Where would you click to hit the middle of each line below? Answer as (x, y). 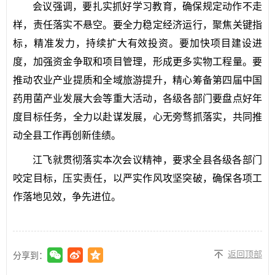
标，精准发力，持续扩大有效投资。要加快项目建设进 (137, 43)
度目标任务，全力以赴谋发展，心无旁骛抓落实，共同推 (137, 117)
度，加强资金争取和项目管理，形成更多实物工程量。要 (137, 61)
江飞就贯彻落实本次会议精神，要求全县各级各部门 (147, 160)
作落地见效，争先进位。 (67, 196)
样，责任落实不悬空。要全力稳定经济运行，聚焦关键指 (137, 25)
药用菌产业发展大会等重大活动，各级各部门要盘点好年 (137, 98)
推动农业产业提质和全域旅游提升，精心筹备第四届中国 (137, 80)
